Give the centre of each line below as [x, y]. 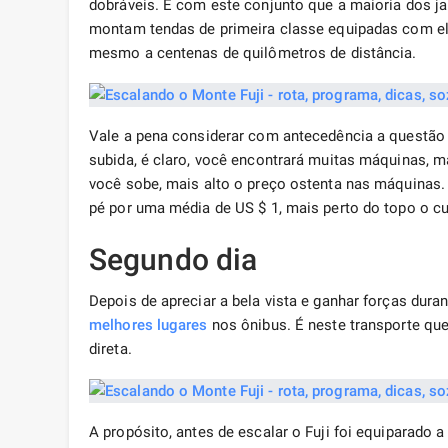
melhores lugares [148, 325]
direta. [110, 349]
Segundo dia [173, 260]
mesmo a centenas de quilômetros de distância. [253, 53]
